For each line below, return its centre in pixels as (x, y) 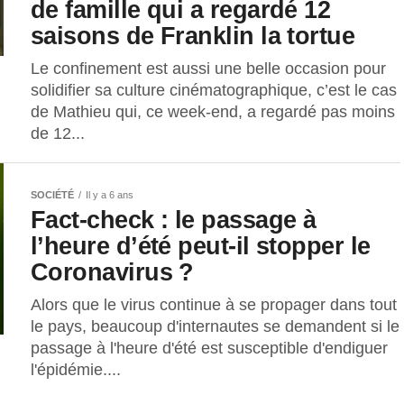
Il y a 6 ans (110, 195)
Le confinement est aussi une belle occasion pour (208, 69)
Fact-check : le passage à (174, 220)
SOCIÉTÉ (52, 195)
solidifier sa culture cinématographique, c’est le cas (214, 91)
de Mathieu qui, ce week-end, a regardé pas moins (213, 112)
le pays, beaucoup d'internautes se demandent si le (215, 327)
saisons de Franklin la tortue (193, 36)
